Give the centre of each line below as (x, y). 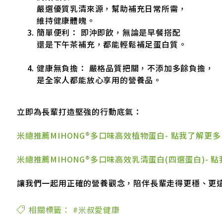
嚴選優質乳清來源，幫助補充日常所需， (112, 8)
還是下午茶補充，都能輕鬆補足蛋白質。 (112, 44)
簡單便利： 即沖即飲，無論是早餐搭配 (109, 32)
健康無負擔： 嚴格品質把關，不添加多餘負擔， (125, 68)
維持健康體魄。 (66, 20)
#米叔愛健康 (96, 209)
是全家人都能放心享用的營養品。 (99, 80)
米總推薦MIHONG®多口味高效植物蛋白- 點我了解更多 (119, 135)
